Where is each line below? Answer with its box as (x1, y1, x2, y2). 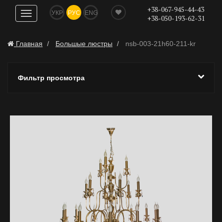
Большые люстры (55, 40, 112, 48)
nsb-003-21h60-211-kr (123, 40, 196, 48)
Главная (16, 40, 43, 48)
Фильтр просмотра (18, 74, 85, 82)
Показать (25, 10, 55, 18)
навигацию (25, 20, 61, 28)
